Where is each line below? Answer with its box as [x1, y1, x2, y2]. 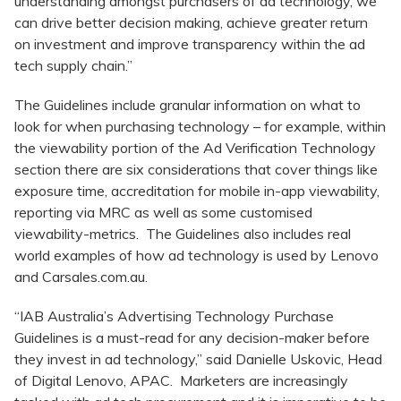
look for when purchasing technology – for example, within [14, 117, 386, 136]
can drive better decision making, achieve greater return [14, 13, 368, 32]
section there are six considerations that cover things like [14, 160, 378, 179]
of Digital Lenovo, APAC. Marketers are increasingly [14, 371, 348, 390]
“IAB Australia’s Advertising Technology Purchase [14, 307, 334, 326]
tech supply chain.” [14, 56, 132, 75]
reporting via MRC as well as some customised [14, 203, 312, 222]
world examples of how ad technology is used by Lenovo [14, 246, 379, 265]
